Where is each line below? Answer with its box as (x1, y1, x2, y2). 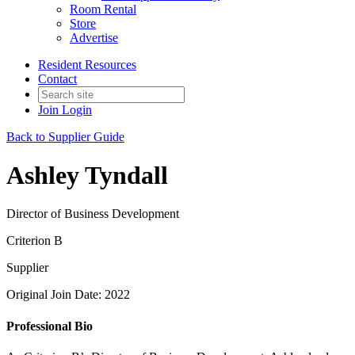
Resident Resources (38, 57, 136, 71)
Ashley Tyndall (6, 160, 168, 189)
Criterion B (6, 234, 63, 248)
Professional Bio (6, 319, 93, 333)
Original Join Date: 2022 (6, 288, 130, 302)
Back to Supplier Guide (6, 129, 124, 143)
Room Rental (70, 2, 136, 16)
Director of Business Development (6, 207, 179, 221)
